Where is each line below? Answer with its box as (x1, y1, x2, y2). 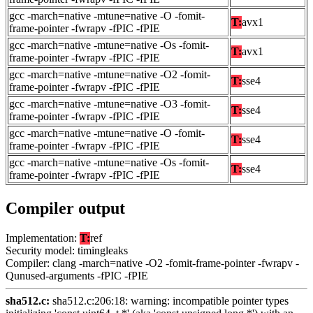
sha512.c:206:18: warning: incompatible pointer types (50, 294, 289, 307)
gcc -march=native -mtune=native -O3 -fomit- (9, 98, 210, 110)
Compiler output (6, 198, 125, 217)
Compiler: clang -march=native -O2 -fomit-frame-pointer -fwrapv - (6, 256, 299, 269)
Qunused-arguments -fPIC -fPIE (6, 269, 148, 282)
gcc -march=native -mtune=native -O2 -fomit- (9, 68, 210, 81)
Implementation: (6, 231, 80, 244)
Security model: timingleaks (6, 244, 128, 256)
